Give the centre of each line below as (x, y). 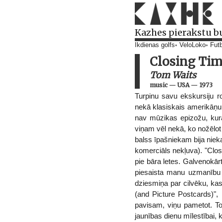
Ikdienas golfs (155, 45)
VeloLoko (193, 45)
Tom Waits (173, 75)
